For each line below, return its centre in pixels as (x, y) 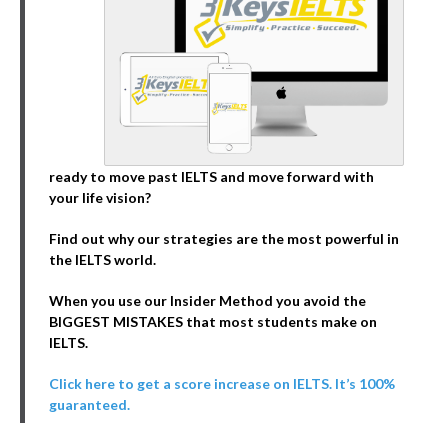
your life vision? (100, 198)
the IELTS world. (102, 260)
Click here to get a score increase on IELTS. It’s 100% (222, 384)
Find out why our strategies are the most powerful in (224, 239)
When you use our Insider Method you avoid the (207, 301)
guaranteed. (89, 405)
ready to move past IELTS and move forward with (211, 177)
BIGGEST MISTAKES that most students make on (213, 322)
